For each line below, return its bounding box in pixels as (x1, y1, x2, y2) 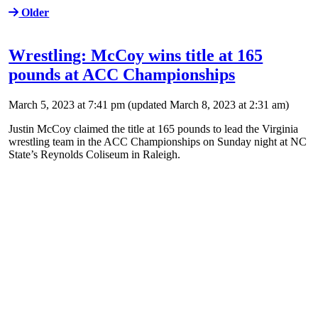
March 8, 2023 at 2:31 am (170, 98, 286, 111)
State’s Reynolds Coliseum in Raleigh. (9, 148, 181, 160)
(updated (125, 98, 170, 111)
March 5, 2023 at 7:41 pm (9, 98, 126, 111)
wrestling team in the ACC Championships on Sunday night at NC (9, 135, 307, 148)
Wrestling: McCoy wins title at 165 (9, 46, 263, 65)
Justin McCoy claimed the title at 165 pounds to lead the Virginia (9, 122, 299, 135)
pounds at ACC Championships (9, 65, 236, 84)
